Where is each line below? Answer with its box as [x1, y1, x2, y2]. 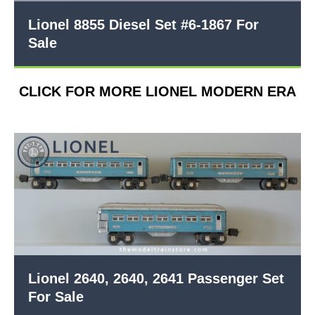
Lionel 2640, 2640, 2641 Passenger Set [28, 270, 284, 286]
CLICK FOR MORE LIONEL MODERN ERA [19, 84, 296, 100]
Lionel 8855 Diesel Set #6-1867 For [28, 17, 259, 33]
